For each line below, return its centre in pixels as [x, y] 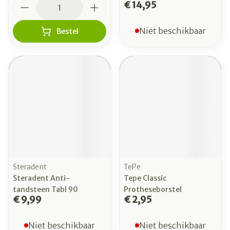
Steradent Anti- [41, 178]
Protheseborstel [153, 189]
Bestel [67, 31]
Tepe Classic [145, 178]
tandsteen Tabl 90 [45, 189]
